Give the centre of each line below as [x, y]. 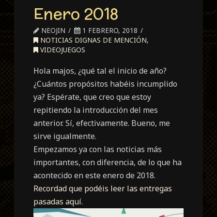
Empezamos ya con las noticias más [98, 149]
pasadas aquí [58, 201]
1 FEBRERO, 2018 [109, 30]
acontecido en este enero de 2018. [95, 175]
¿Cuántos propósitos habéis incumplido [106, 84]
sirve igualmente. [65, 136]
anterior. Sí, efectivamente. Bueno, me [102, 123]
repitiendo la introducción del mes [96, 110]
